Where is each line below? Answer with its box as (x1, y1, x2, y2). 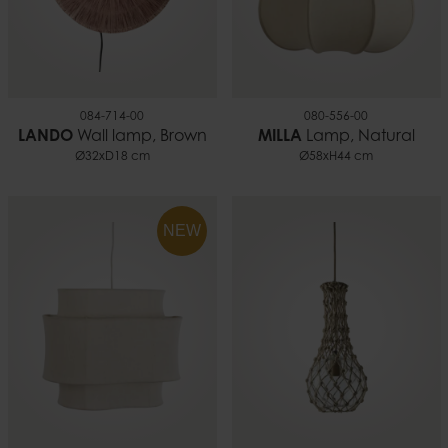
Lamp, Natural (301, 129, 415, 146)
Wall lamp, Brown (72, 129, 207, 146)
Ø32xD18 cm (74, 151, 150, 164)
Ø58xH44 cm (299, 151, 373, 164)
